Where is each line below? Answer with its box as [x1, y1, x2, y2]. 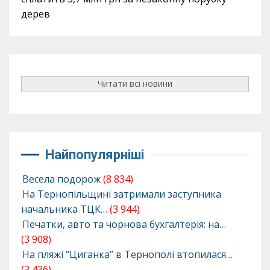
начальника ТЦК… [21, 202, 107, 216]
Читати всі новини [98, 78, 172, 90]
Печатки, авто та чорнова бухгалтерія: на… [22, 217, 226, 231]
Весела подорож [22, 172, 101, 186]
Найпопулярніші [45, 146, 144, 162]
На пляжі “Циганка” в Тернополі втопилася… [22, 247, 233, 261]
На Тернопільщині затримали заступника [22, 187, 221, 201]
